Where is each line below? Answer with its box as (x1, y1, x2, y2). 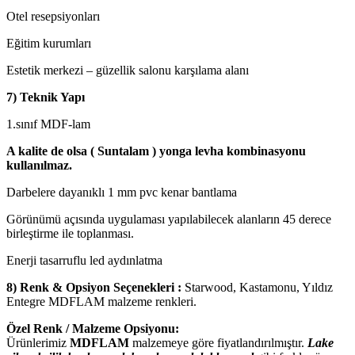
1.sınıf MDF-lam (6, 117, 90, 132)
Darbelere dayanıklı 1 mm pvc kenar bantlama (6, 185, 237, 200)
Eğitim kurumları (6, 36, 91, 51)
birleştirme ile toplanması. (6, 227, 134, 241)
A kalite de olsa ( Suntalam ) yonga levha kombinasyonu (6, 144, 306, 158)
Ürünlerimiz (6, 336, 70, 350)
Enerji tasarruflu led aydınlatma (6, 254, 162, 268)
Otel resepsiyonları (6, 10, 100, 24)
